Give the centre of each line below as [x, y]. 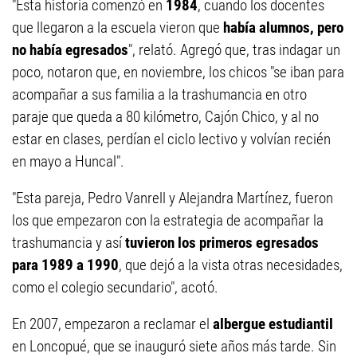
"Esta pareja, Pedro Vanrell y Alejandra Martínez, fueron [173, 198]
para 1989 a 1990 [65, 265]
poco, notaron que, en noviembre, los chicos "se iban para [178, 73]
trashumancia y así [69, 243]
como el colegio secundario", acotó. [115, 288]
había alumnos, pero [283, 28]
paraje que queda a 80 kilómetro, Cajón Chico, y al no [165, 117]
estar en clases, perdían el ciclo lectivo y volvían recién [171, 139]
